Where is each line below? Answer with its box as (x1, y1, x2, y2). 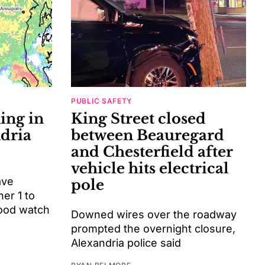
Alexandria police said (71, 237, 181, 250)
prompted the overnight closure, (71, 222, 235, 235)
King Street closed (71, 110, 206, 128)
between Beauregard (71, 127, 224, 144)
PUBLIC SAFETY (71, 96, 132, 106)
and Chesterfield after (71, 143, 233, 161)
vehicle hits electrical (71, 160, 229, 177)
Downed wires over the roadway (71, 208, 237, 221)
